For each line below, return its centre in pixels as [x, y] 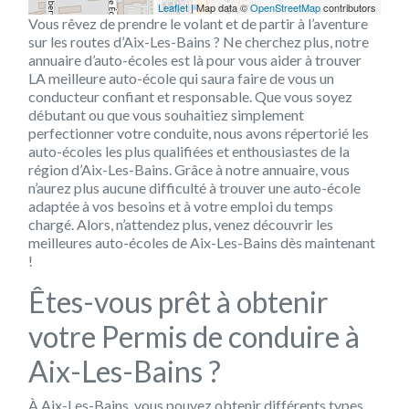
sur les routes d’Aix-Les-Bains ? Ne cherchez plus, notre [199, 41]
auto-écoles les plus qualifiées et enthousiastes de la [189, 151]
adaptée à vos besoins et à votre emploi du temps [181, 205]
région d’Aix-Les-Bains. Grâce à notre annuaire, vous [189, 169]
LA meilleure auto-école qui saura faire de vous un [181, 78]
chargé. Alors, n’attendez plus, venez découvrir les [181, 224]
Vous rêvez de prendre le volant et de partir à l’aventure [198, 23]
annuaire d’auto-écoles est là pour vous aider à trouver [195, 59]
